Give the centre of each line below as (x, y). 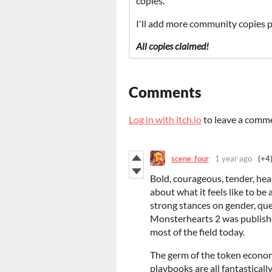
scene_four (190, 158)
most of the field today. (198, 232)
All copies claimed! (172, 46)
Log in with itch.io (165, 120)
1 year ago (233, 158)
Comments (165, 92)
